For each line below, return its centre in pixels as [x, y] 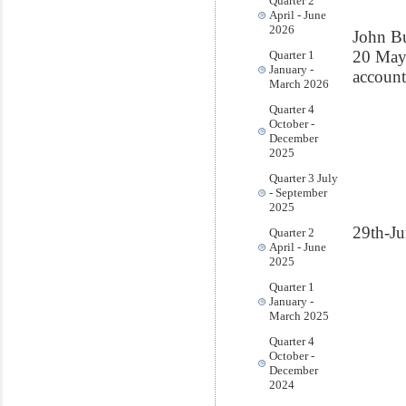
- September [298, 193]
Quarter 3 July [304, 178]
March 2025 [299, 316]
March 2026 [299, 84]
